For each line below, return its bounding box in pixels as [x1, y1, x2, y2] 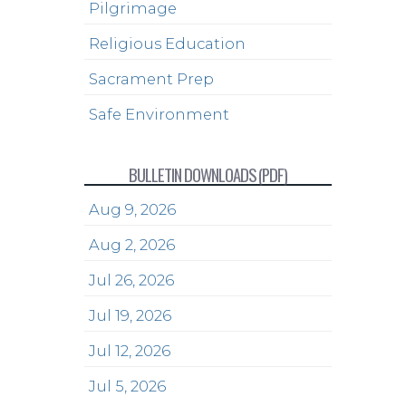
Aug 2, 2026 [89, 236, 176, 254]
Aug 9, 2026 [89, 200, 177, 218]
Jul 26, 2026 [89, 271, 175, 289]
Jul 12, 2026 [89, 342, 171, 360]
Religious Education [89, 34, 246, 53]
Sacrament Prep [89, 70, 215, 88]
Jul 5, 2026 [89, 377, 167, 395]
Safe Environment [89, 105, 230, 123]
